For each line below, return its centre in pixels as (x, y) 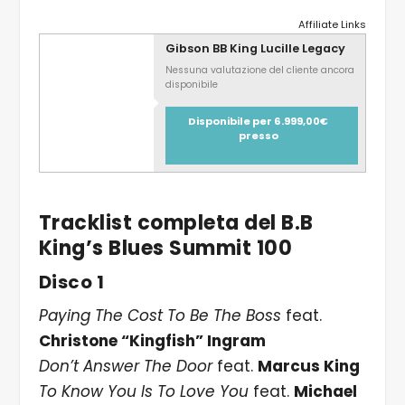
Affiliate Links (333, 25)
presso (258, 136)
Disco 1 (71, 283)
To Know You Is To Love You (143, 392)
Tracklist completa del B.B (176, 223)
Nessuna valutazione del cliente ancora (259, 71)
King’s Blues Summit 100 (165, 249)
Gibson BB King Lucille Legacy (255, 49)
